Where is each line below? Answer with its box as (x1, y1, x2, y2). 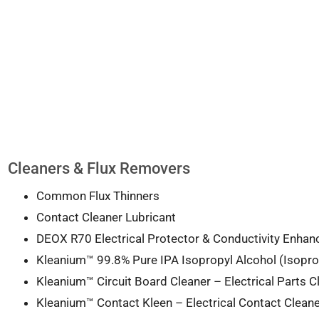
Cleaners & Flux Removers (7, 159, 190, 177)
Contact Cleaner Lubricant (36, 209, 176, 224)
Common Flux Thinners (36, 188, 159, 203)
